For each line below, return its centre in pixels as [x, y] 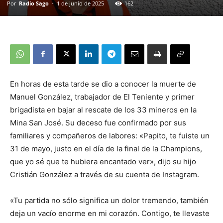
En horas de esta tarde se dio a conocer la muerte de [103, 84]
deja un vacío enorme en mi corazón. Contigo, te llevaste [110, 213]
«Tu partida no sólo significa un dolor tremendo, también [109, 200]
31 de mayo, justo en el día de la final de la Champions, [106, 148]
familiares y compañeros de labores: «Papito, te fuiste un [110, 135]
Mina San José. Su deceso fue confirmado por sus [98, 122]
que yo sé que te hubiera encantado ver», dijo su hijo [103, 161]
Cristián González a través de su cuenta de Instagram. [105, 174]
